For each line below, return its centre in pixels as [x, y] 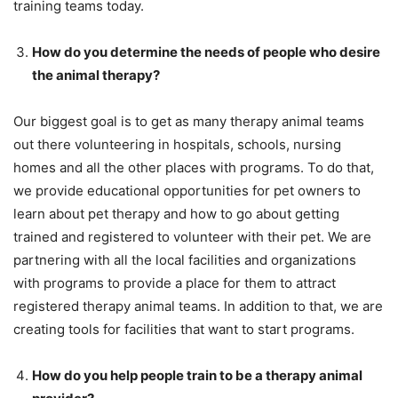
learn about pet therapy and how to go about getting [176, 214]
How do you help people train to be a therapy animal [197, 376]
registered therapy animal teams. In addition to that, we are [198, 306]
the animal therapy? [96, 76]
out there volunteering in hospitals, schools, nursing [177, 145]
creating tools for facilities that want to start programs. [184, 330]
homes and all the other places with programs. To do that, [194, 168]
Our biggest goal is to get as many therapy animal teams [189, 122]
